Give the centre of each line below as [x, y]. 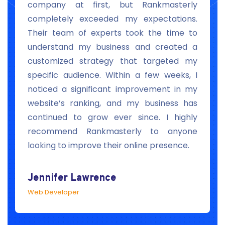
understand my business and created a [113, 47]
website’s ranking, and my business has [113, 103]
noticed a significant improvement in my [113, 89]
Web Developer [53, 192]
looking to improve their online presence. [108, 146]
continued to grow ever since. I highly [113, 118]
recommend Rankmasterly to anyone [113, 132]
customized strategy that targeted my [113, 61]
